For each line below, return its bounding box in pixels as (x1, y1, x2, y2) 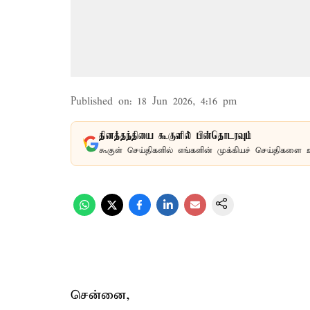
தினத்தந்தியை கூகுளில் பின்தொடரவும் (99, 130, 252, 143)
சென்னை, (71, 287, 130, 303)
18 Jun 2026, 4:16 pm (137, 95, 237, 108)
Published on (71, 95, 129, 108)
